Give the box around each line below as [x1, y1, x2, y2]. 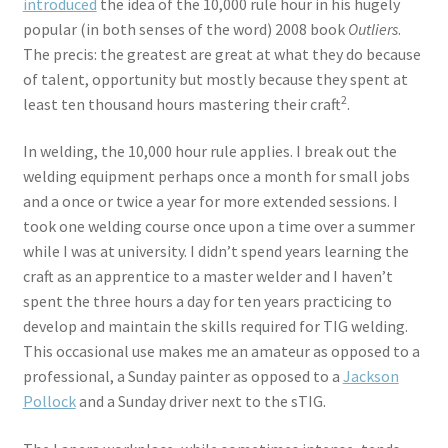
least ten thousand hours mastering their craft [22, 93, 341, 114]
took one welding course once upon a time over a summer [22, 216, 415, 237]
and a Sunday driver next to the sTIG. [75, 391, 326, 412]
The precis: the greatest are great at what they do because [22, 43, 421, 64]
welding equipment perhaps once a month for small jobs [22, 166, 410, 187]
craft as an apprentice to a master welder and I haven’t [22, 266, 393, 287]
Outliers [347, 18, 398, 39]
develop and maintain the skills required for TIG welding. [22, 316, 408, 337]
